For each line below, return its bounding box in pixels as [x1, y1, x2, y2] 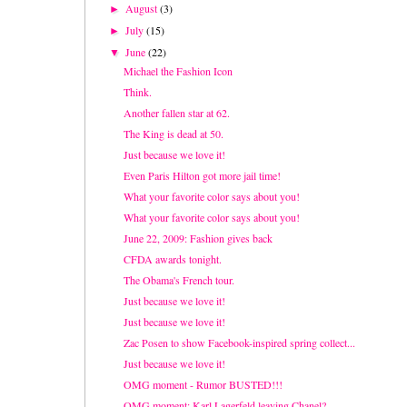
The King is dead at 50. [123, 126, 223, 142]
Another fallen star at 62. [123, 105, 230, 121]
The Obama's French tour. [123, 273, 234, 288]
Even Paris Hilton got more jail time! [123, 168, 281, 184]
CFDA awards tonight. [123, 252, 222, 267]
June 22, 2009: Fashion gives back [123, 231, 273, 246]
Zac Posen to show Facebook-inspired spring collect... [123, 335, 355, 351]
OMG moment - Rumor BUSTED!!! [123, 377, 283, 392]
